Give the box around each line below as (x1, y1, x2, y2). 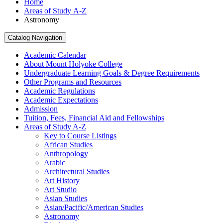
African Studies (44, 140, 93, 149)
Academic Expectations (24, 95, 98, 104)
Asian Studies (44, 194, 87, 203)
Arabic (44, 158, 65, 167)
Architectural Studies (44, 167, 110, 176)
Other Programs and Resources (24, 77, 121, 86)
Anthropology (44, 149, 88, 158)
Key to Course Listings (44, 131, 116, 140)
